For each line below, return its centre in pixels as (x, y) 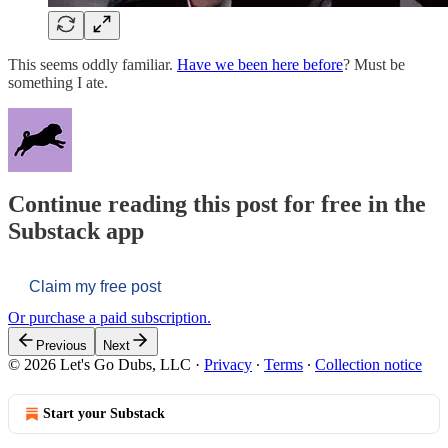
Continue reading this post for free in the (217, 204)
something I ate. (58, 82)
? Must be (374, 64)
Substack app (76, 231)
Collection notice (368, 365)
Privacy (228, 365)
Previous (61, 346)
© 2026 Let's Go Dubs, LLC (99, 365)
